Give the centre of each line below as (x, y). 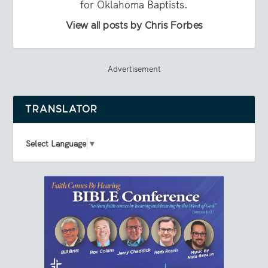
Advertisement (134, 69)
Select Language (56, 143)
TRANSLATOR (62, 110)
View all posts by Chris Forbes (134, 26)
